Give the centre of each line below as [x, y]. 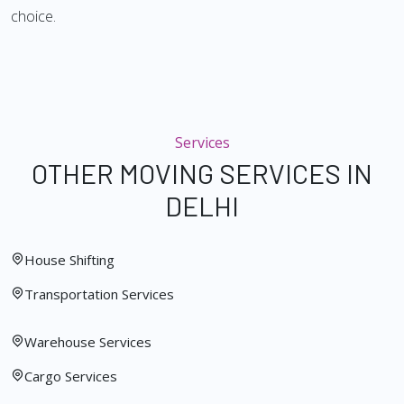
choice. [33, 16]
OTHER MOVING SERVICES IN [202, 173]
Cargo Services [71, 376]
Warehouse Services [88, 342]
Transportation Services [99, 294]
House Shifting [69, 260]
